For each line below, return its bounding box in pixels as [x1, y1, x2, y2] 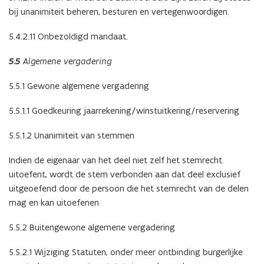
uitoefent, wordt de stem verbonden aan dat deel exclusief [9, 168, 240, 180]
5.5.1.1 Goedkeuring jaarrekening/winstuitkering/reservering [9, 104, 239, 116]
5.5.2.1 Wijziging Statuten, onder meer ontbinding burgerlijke [9, 246, 243, 258]
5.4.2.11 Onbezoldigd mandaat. [9, 30, 128, 42]
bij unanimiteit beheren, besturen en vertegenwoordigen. [9, 5, 229, 17]
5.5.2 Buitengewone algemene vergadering [9, 221, 175, 233]
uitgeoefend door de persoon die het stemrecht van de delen [9, 182, 249, 194]
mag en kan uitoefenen [9, 196, 99, 208]
